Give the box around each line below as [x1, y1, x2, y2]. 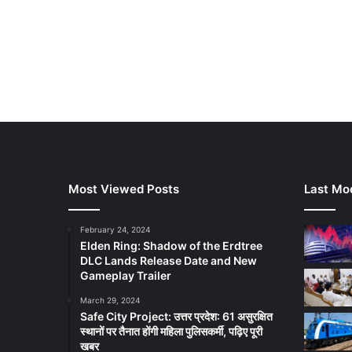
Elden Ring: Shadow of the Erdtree [80, 239, 262, 253]
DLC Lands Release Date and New [80, 254, 257, 268]
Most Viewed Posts [68, 181, 179, 197]
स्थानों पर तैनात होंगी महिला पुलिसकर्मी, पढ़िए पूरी [80, 324, 262, 339]
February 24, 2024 [80, 225, 150, 235]
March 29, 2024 [80, 295, 140, 306]
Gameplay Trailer [80, 269, 171, 283]
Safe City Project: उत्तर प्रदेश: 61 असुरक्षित [80, 310, 273, 324]
